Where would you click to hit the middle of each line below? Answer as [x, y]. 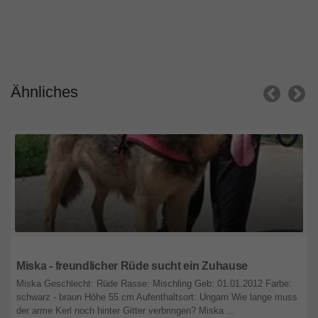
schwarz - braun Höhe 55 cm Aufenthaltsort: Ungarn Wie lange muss [157, 297]
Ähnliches [44, 92]
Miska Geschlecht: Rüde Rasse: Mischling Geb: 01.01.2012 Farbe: [154, 284]
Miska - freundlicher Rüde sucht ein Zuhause [132, 266]
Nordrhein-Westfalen [63, 247]
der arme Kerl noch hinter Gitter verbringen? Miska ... [126, 311]
